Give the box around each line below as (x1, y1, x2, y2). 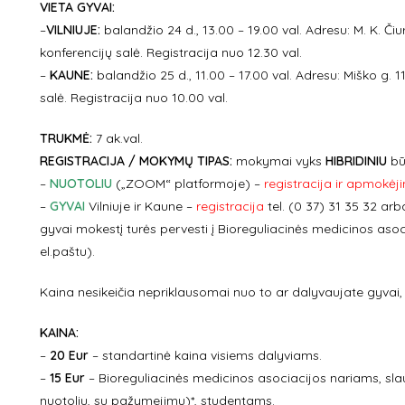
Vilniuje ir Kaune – (84, 198, 196, 214)
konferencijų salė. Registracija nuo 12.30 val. (39, 44, 302, 61)
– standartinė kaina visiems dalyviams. (88, 347, 322, 363)
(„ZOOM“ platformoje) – (111, 175, 264, 192)
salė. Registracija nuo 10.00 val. (39, 89, 228, 106)
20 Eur (49, 347, 89, 363)
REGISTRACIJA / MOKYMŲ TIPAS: (39, 153, 236, 169)
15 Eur (49, 370, 85, 386)
